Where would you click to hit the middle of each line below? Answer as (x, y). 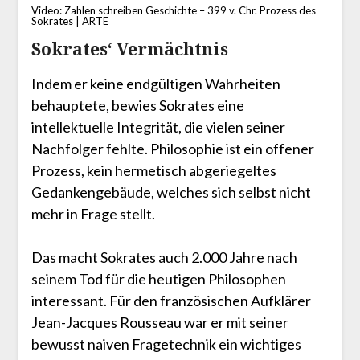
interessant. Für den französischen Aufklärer (171, 300)
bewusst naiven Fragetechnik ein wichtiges (166, 344)
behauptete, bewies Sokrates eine (137, 105)
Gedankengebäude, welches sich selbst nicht (171, 192)
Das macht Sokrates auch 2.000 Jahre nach (164, 257)
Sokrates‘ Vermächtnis (129, 49)
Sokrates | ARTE (70, 20)
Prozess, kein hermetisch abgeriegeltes (153, 170)
